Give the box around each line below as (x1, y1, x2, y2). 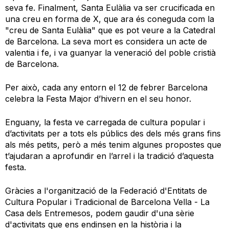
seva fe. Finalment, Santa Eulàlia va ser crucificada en (5, 3, 215, 13)
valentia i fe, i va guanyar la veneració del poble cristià (5, 48, 216, 58)
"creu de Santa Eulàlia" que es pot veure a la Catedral (5, 25, 215, 36)
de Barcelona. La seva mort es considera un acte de (5, 36, 207, 47)
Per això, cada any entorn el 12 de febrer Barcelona (5, 82, 208, 93)
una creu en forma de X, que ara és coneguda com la (5, 14, 214, 25)
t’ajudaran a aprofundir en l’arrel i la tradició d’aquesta (5, 151, 214, 162)
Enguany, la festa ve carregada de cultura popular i (5, 117, 205, 128)
